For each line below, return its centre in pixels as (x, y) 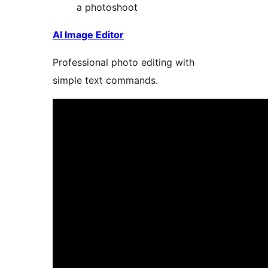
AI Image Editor (88, 35)
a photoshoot (107, 7)
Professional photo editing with (124, 63)
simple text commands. (105, 80)
